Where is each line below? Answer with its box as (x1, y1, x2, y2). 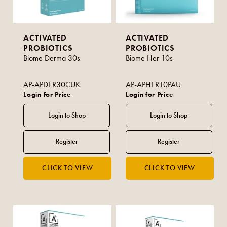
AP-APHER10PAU (126, 79, 181, 89)
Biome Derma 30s (23, 53, 81, 63)
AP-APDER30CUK (23, 79, 81, 89)
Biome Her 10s (126, 53, 173, 63)
